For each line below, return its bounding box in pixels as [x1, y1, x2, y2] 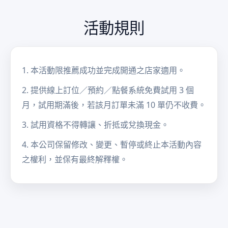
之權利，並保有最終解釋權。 [22, 153, 128, 165]
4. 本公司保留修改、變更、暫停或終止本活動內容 [22, 138, 202, 150]
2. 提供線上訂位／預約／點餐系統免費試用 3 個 [22, 84, 194, 96]
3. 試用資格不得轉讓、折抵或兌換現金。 [22, 119, 169, 130]
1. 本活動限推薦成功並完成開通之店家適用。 [22, 64, 185, 76]
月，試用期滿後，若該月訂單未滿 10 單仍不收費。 [22, 99, 206, 110]
